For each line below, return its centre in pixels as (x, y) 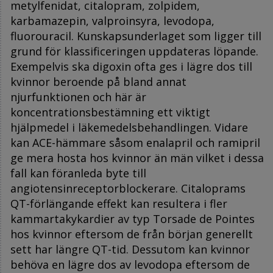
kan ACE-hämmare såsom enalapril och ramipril (135, 142)
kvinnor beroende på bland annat (98, 81)
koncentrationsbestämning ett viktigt (110, 112)
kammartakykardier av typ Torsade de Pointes (133, 218)
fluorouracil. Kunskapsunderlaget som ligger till (136, 36)
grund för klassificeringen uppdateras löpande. (134, 51)
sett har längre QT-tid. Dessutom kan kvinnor (130, 249)
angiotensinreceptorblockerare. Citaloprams (128, 188)
